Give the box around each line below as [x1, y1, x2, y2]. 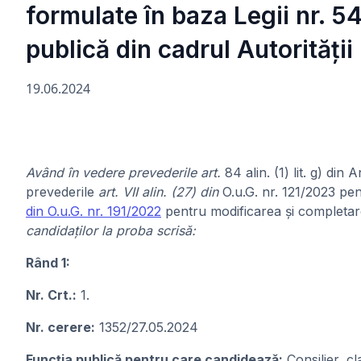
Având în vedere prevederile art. [26, 164, 225, 180]
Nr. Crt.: [26, 287, 77, 303]
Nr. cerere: [26, 319, 95, 335]
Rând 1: [26, 255, 70, 271]
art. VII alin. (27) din [94, 184, 222, 200]
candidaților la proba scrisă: [26, 222, 196, 239]
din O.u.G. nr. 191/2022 [26, 203, 161, 219]
